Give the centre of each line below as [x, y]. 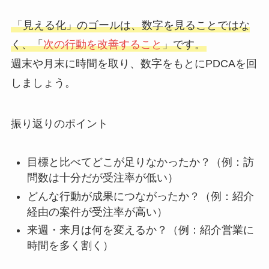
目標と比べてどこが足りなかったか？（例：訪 [140, 162]
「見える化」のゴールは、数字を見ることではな [131, 25]
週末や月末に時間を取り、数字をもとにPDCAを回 [134, 63]
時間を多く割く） [70, 246]
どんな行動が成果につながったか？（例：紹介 [140, 196]
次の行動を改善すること [102, 44]
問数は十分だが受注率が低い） [102, 178]
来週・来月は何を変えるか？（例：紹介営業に [140, 230]
